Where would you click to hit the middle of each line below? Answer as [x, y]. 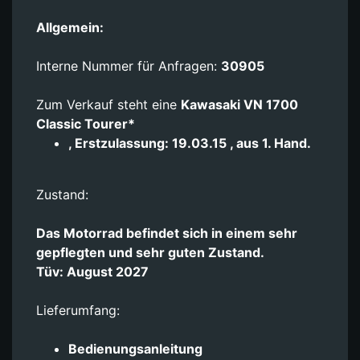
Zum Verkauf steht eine [108, 104]
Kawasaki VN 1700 [239, 104]
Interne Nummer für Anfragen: [129, 65]
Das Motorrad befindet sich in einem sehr [167, 233]
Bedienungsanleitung [135, 348]
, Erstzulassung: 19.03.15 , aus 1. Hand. [190, 143]
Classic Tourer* [86, 123]
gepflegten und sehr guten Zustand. [150, 252]
